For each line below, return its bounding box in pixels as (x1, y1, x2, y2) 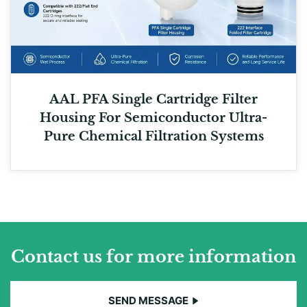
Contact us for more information (11, 246, 296, 267)
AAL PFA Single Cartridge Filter (49, 91, 258, 107)
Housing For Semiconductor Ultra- (40, 110, 267, 125)
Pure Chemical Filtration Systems (43, 128, 264, 144)
